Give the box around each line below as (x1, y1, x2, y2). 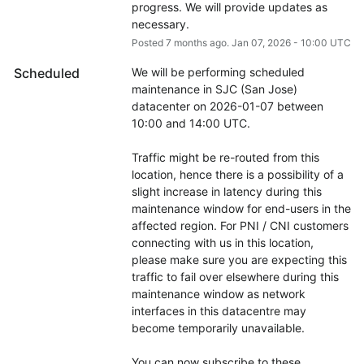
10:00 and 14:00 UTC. (131, 116, 250, 131)
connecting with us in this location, (131, 236, 314, 250)
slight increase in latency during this (131, 184, 322, 199)
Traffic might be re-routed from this (131, 150, 319, 165)
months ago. (171, 37, 232, 50)
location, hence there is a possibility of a (131, 167, 344, 182)
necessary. (131, 17, 189, 32)
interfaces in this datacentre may (131, 304, 306, 318)
